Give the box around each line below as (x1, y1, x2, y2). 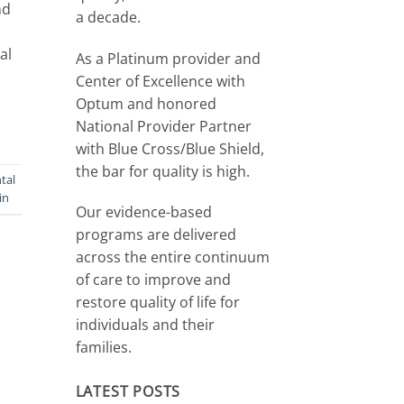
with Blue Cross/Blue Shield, (75, 138, 264, 159)
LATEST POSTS (75, 381, 181, 402)
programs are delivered (75, 225, 236, 245)
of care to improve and (75, 270, 231, 290)
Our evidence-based (75, 202, 212, 223)
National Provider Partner (75, 115, 252, 136)
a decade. (75, 6, 141, 27)
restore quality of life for (75, 292, 240, 313)
